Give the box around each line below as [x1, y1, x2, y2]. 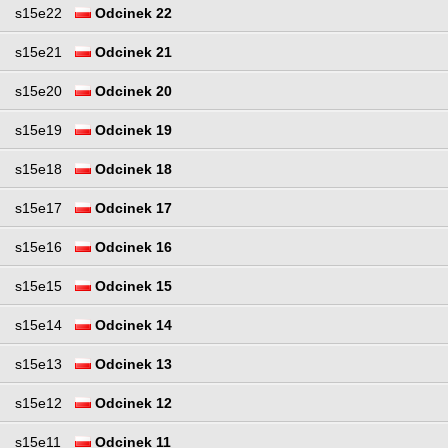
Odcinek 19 [91, 122, 172, 139]
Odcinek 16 [91, 239, 172, 256]
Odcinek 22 [91, 5, 172, 22]
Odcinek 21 [91, 44, 172, 61]
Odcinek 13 [91, 356, 172, 373]
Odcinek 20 [91, 83, 172, 100]
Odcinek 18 [91, 161, 172, 178]
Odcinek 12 [91, 395, 172, 412]
